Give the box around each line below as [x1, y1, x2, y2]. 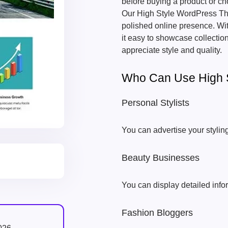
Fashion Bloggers [122, 208, 193, 218]
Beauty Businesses [122, 153, 199, 163]
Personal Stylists [122, 98, 189, 108]
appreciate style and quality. [122, 46, 222, 54]
